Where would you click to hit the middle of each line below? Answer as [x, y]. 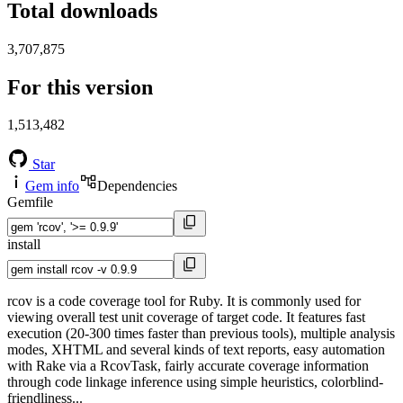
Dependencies [137, 186]
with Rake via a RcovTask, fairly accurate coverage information [188, 366]
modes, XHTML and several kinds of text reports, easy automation [196, 350]
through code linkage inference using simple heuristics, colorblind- [195, 382]
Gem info [52, 186]
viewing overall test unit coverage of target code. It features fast [186, 318]
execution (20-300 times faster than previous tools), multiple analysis [201, 334]
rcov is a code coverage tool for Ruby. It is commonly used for [184, 301]
